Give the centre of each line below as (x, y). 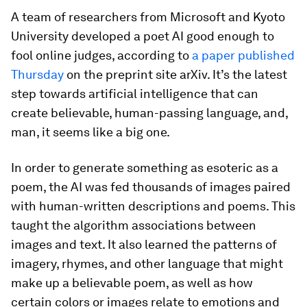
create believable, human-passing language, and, (149, 113)
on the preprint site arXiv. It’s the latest (175, 74)
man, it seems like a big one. (90, 132)
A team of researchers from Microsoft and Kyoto (148, 17)
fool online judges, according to (101, 55)
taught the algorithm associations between (134, 225)
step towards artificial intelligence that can (135, 94)
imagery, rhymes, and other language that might (147, 263)
